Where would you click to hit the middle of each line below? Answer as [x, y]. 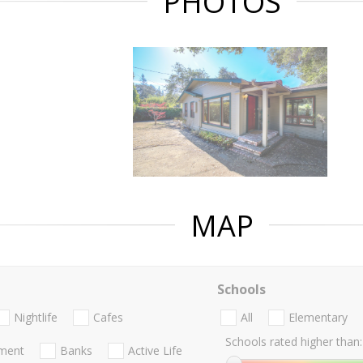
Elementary [318, 318]
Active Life [155, 351]
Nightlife [36, 318]
